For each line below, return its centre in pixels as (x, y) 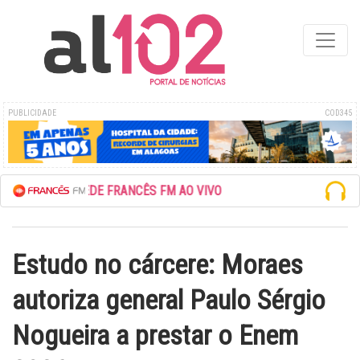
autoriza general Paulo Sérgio (169, 299)
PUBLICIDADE (32, 113)
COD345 (338, 113)
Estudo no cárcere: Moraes (157, 264)
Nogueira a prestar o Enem (155, 335)
